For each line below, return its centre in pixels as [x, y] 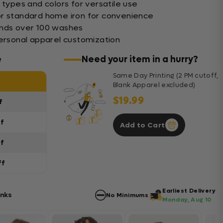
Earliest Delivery [189, 191]
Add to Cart [142, 125]
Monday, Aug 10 [187, 200]
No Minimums [127, 195]
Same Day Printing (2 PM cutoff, [166, 75]
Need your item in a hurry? [140, 59]
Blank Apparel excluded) [154, 85]
